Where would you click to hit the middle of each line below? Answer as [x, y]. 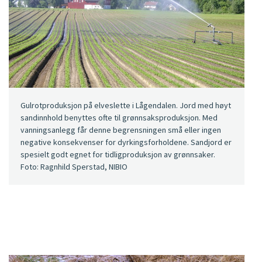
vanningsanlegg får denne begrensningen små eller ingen [121, 130]
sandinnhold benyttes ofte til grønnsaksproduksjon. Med [119, 118]
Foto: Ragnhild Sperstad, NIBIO [74, 167]
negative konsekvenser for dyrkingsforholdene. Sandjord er [126, 142]
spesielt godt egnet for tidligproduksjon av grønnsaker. [118, 155]
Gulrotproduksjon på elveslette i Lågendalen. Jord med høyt [126, 106]
